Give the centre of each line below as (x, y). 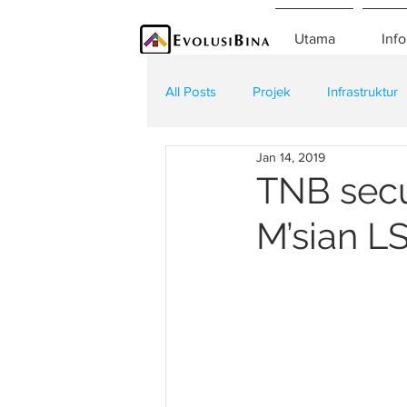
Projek (272, 91)
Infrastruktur (362, 91)
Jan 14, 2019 (291, 157)
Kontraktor (329, 164)
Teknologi (232, 164)
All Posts (191, 91)
